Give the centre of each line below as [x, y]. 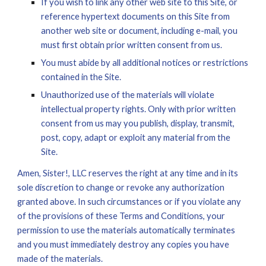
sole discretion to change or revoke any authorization [121, 187]
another [58, 31]
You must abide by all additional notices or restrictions [145, 63]
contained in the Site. [81, 77]
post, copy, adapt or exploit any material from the [136, 137]
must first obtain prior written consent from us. [132, 45]
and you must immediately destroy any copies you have [123, 244]
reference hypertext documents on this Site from [136, 16]
